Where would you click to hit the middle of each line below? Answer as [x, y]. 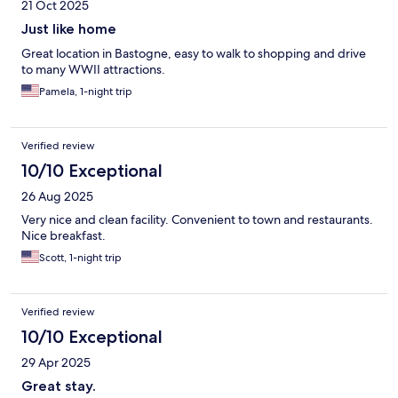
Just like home [69, 28]
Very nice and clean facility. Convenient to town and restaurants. [197, 219]
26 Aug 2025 [57, 196]
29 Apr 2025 [56, 362]
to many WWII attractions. [93, 69]
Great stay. [59, 386]
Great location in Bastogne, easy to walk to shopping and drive [194, 53]
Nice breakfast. [64, 235]
